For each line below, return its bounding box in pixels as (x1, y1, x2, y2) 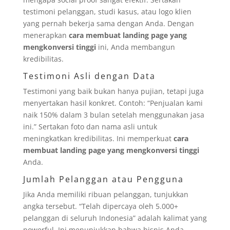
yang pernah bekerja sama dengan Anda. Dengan (23, 18, 194, 28)
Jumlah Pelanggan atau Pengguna (23, 173, 184, 185)
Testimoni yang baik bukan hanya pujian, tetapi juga (23, 86, 204, 96)
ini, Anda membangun (95, 42, 175, 52)
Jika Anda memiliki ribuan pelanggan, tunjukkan (23, 189, 188, 199)
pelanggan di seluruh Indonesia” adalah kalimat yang (23, 213, 207, 223)
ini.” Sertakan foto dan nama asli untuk (23, 121, 157, 131)
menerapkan (23, 30, 69, 40)
